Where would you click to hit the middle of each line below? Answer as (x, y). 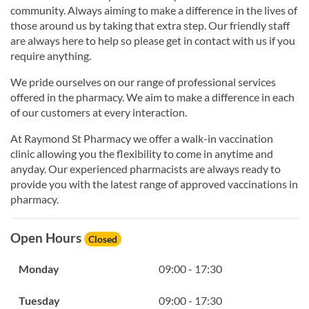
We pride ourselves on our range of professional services (143, 81)
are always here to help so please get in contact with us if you (153, 40)
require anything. (51, 55)
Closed (102, 239)
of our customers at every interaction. (99, 112)
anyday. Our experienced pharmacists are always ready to (146, 168)
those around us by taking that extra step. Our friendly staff (150, 25)
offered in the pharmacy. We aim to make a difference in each (152, 97)
